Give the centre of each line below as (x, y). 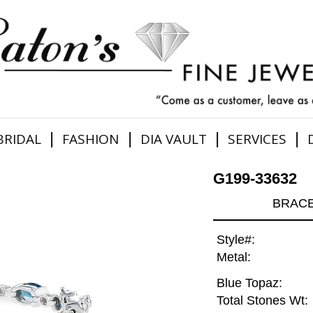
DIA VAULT (173, 139)
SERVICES (257, 139)
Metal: (233, 257)
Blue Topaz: (249, 283)
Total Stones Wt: (262, 301)
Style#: (235, 240)
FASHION (91, 139)
